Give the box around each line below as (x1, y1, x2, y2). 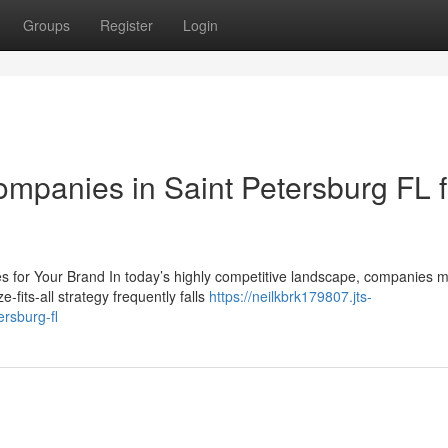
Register (100, 15, 153, 35)
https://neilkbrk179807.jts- (209, 286, 372, 306)
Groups (23, 15, 70, 35)
